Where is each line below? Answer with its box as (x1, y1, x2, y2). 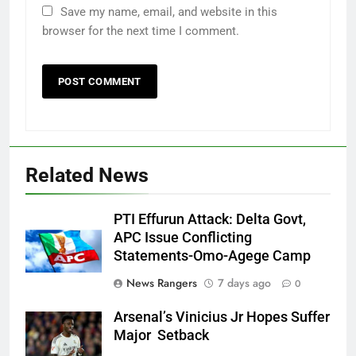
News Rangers (126, 274, 197, 291)
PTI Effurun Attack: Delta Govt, (114, 211, 306, 227)
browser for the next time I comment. (42, 23, 239, 38)
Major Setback (114, 327, 209, 343)
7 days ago (218, 274, 271, 291)
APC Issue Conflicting (114, 229, 252, 246)
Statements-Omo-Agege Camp (114, 247, 311, 264)
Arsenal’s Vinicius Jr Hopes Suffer (114, 308, 330, 325)
